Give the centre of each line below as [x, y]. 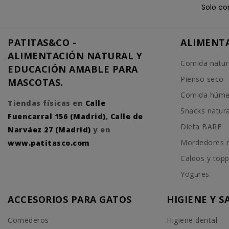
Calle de [127, 116]
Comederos [28, 220]
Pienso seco [202, 79]
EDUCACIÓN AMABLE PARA [73, 69]
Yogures [195, 174]
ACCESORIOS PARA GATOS [70, 199]
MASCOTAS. [36, 82]
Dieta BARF [201, 126]
